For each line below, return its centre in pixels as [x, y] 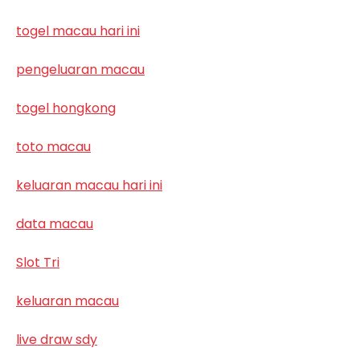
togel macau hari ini [78, 31]
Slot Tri [38, 262]
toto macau [53, 146]
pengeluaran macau [80, 69]
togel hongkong [66, 108]
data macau [55, 223]
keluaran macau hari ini [89, 185]
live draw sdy [57, 339]
